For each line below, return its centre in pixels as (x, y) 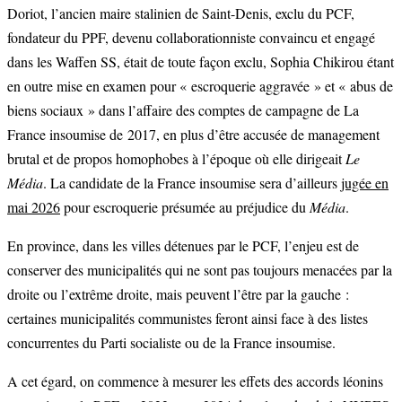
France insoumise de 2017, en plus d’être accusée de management (193, 135)
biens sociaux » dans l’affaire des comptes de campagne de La (183, 110)
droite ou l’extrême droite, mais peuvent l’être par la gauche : (178, 294)
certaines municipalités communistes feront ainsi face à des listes (188, 319)
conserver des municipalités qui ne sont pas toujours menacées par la (200, 270)
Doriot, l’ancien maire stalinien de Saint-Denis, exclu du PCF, (181, 13)
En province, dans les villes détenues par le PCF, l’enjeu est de (183, 246)
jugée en (365, 183)
